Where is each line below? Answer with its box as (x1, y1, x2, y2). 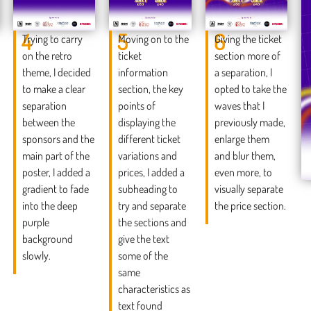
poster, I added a (22, 165, 91, 180)
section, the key (118, 82, 184, 96)
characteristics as (118, 282, 191, 296)
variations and (118, 149, 178, 163)
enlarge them (215, 132, 270, 146)
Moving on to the (118, 32, 190, 47)
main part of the (22, 149, 90, 163)
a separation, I (215, 65, 273, 80)
